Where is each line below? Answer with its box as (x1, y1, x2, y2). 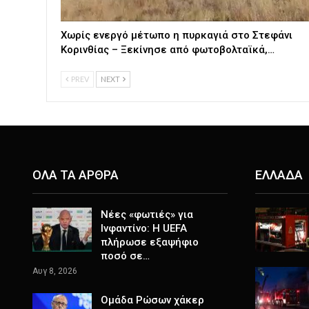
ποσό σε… (101, 250, 150, 263)
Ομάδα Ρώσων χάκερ (101, 294, 204, 307)
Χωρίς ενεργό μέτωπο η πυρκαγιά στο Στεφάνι (61, 29, 292, 42)
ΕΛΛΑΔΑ (255, 167, 303, 182)
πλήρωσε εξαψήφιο (101, 236, 199, 249)
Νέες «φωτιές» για (101, 208, 193, 221)
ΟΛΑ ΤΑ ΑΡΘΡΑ (32, 167, 119, 182)
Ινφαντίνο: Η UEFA (101, 222, 187, 235)
